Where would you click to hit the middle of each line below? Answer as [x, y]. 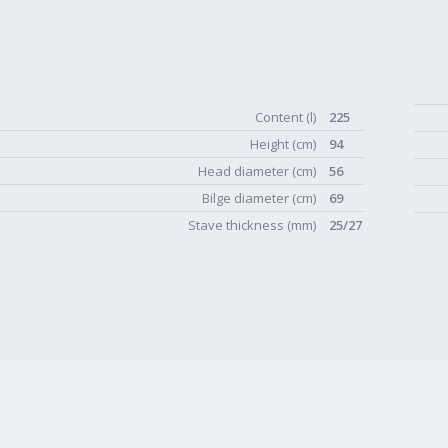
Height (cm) [284, 144]
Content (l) [287, 117]
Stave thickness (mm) [253, 225]
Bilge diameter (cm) [260, 198]
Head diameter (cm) [258, 171]
